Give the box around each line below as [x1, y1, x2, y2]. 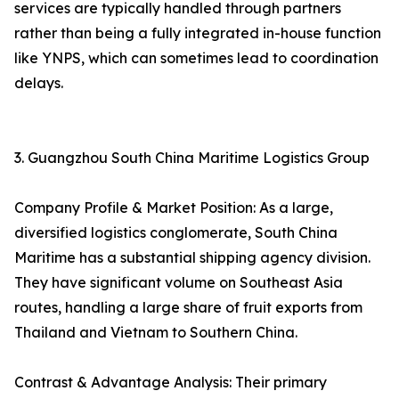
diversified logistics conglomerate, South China [14, 224, 338, 242]
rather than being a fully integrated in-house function [14, 24, 381, 43]
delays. [14, 74, 63, 93]
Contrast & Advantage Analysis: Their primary [14, 373, 327, 392]
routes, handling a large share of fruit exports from [14, 298, 362, 317]
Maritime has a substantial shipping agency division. [14, 248, 370, 267]
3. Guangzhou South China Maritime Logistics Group [14, 149, 370, 167]
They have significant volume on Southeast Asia [14, 273, 343, 292]
